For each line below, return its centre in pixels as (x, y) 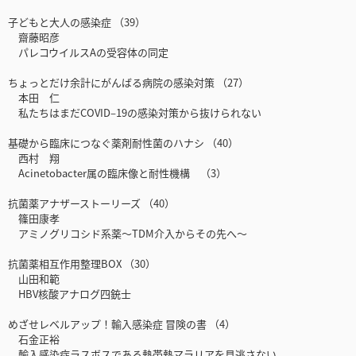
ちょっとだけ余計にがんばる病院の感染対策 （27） (128, 83)
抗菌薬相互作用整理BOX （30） (82, 264)
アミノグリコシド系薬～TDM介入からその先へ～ (128, 234)
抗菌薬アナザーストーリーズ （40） (91, 203)
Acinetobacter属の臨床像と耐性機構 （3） (117, 173)
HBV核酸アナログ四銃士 (70, 294)
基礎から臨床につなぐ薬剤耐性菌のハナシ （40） (123, 143)
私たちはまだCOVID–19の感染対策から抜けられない (135, 113)
